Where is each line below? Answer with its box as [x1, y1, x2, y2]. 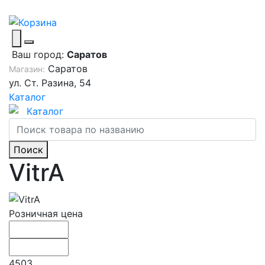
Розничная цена [9, 208, 83, 220]
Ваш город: [12, 48, 64, 60]
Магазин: [9, 63, 45, 74]
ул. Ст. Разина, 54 [9, 76, 91, 89]
